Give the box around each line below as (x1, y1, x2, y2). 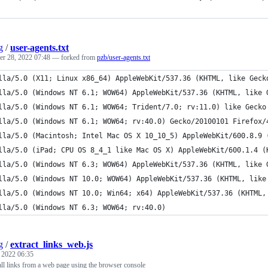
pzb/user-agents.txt (97, 53, 150, 62)
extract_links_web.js (10, 239, 93, 249)
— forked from (52, 53, 97, 62)
